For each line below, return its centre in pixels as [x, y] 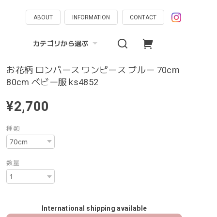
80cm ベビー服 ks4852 [53, 82]
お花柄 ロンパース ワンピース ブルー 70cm [93, 70]
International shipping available [94, 208]
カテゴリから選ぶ [61, 43]
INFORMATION [91, 17]
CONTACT [143, 17]
